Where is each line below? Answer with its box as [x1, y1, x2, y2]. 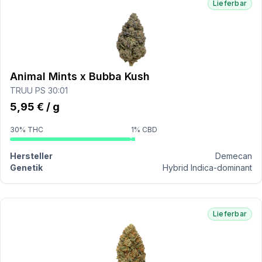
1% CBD [131, 125, 157, 134]
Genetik [10, 163, 43, 173]
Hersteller [10, 151, 53, 161]
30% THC [10, 125, 43, 134]
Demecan [215, 151, 252, 161]
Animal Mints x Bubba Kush [10, 70, 150, 82]
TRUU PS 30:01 [10, 85, 68, 95]
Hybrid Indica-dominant [163, 163, 252, 173]
